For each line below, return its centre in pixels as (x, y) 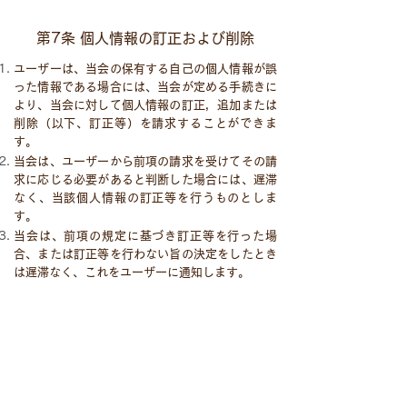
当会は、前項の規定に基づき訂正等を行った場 (145, 236)
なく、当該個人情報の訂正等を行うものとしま (145, 198)
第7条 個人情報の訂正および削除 (145, 38)
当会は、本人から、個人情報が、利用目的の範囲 (145, 367)
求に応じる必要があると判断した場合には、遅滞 (145, 179)
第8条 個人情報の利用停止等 (145, 337)
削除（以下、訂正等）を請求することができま (145, 123)
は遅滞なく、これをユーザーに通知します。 (132, 272)
